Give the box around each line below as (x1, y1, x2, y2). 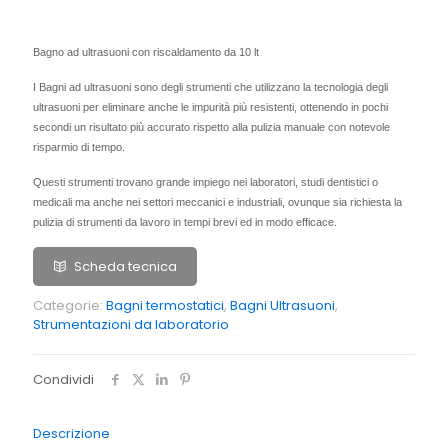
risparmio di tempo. (33, 141, 125, 154)
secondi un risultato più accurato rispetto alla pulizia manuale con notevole (33, 121, 390, 134)
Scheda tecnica (74, 257, 177, 277)
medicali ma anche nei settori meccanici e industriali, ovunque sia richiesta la (33, 196, 402, 209)
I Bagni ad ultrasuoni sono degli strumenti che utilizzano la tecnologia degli (33, 81, 388, 94)
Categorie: (33, 296, 106, 316)
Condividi (33, 370, 94, 390)
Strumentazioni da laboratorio (33, 315, 229, 335)
